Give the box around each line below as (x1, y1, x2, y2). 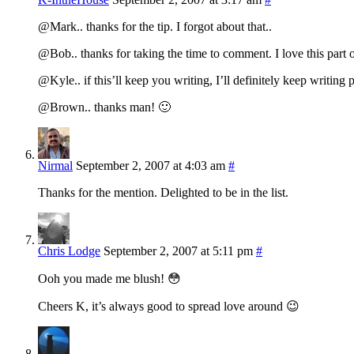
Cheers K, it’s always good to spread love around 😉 (38, 299, 299, 314)
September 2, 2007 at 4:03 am (76, 159, 225, 173)
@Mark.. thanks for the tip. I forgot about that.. (38, 20, 272, 34)
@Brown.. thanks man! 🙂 (38, 100, 171, 115)
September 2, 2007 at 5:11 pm (104, 244, 253, 258)
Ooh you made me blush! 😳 (38, 272, 181, 286)
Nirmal (38, 159, 73, 173)
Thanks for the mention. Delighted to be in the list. (38, 186, 288, 200)
